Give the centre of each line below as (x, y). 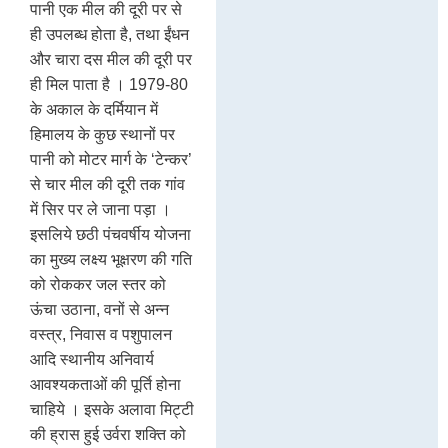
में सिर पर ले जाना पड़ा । (100, 209)
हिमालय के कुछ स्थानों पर (102, 134)
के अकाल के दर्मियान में (94, 109)
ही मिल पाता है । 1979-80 (109, 84)
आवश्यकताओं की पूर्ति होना (105, 384)
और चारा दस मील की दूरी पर (111, 59)
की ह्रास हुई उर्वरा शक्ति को (108, 434)
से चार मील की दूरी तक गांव (107, 184)
